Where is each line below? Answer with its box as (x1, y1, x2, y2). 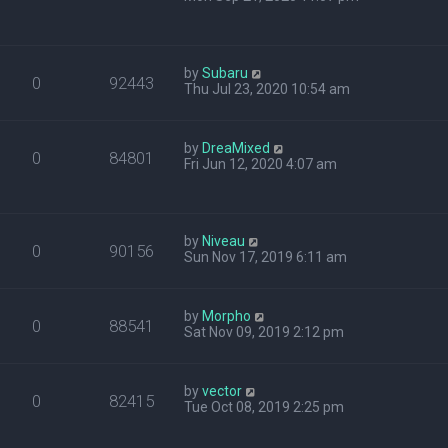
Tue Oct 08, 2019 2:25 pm (184, 399, 345, 415)
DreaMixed (202, 140, 271, 156)
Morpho (202, 308, 252, 324)
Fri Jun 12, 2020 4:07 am (184, 156, 338, 172)
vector (202, 383, 243, 399)
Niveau (202, 233, 246, 249)
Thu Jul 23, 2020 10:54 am (184, 81, 351, 97)
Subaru (202, 65, 249, 81)
